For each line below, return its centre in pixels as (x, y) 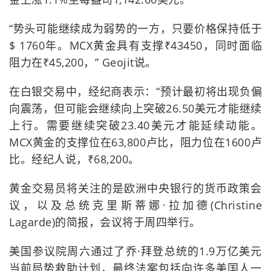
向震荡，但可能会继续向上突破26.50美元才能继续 (135, 108)
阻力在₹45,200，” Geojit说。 (83, 62)
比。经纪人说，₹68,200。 (74, 159)
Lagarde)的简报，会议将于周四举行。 (105, 222)
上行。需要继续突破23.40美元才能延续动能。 (135, 125)
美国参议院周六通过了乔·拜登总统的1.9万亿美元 (135, 251)
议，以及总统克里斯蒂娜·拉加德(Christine (135, 205)
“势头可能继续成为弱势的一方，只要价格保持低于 (135, 28)
